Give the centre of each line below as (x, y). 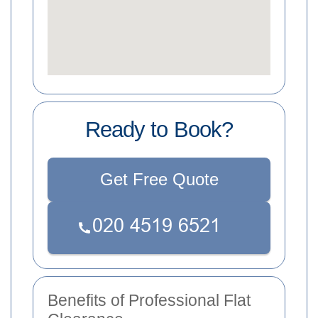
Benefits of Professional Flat (149, 300)
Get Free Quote (159, 179)
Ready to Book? (159, 129)
